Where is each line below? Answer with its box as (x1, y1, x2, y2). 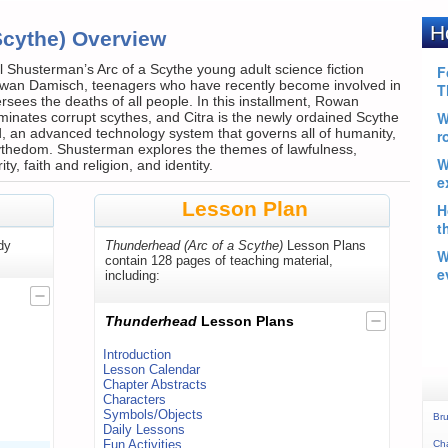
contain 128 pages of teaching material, (105, 253, 333, 269)
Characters (103, 392, 166, 408)
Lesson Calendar (103, 362, 200, 378)
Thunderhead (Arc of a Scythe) (105, 238, 283, 254)
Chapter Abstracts (103, 377, 207, 393)
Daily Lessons (103, 422, 185, 438)
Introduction (103, 347, 171, 363)
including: (105, 268, 160, 284)
